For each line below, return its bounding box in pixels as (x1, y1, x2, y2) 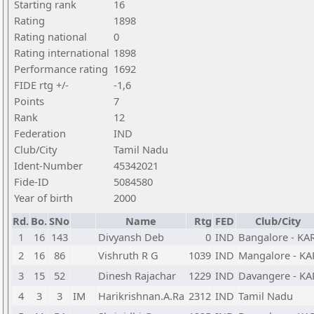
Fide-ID (14, 175, 49, 189)
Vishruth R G (98, 248, 158, 262)
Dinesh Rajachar (98, 268, 176, 282)
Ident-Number (14, 158, 83, 172)
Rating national (14, 29, 87, 43)
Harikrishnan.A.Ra (98, 289, 184, 303)
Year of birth (14, 191, 73, 205)
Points (14, 94, 44, 108)
